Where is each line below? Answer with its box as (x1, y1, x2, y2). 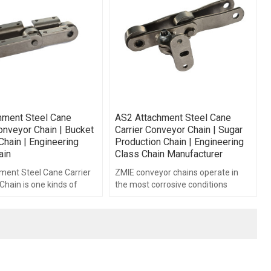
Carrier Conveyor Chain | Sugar (115, 124, 243, 136)
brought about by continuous (115, 192, 225, 202)
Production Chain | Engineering (115, 136, 244, 148)
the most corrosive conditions (115, 180, 228, 190)
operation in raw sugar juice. (115, 204, 222, 214)
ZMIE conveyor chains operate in (115, 168, 239, 178)
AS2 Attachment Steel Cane (115, 112, 232, 124)
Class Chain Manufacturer (115, 148, 223, 160)
